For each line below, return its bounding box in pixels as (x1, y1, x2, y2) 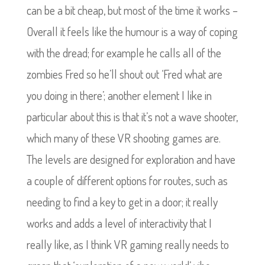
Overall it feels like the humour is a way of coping (26, 24, 238, 39)
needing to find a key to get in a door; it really (26, 194, 218, 209)
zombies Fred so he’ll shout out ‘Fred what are (26, 66, 222, 82)
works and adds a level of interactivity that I (26, 215, 212, 231)
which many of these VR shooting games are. (26, 130, 221, 146)
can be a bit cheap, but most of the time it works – (26, 2, 238, 18)
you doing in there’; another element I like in (26, 88, 212, 103)
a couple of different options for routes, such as (26, 173, 228, 188)
